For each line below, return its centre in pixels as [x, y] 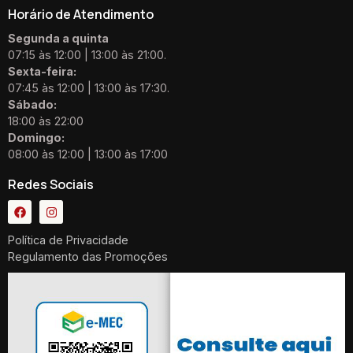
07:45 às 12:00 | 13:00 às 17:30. [89, 87]
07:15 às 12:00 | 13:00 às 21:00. [87, 54]
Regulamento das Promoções [88, 257]
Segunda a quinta [58, 38]
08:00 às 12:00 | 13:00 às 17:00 [88, 154]
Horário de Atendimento [81, 14]
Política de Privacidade [68, 240]
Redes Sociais [51, 185]
